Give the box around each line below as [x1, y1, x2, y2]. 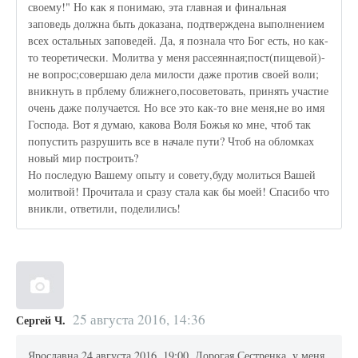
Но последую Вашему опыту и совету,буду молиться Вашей [28, 167, 316, 183]
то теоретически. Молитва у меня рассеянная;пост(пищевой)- [28, 50, 326, 66]
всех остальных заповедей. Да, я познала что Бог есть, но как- [28, 33, 329, 49]
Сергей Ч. [16, 311, 66, 328]
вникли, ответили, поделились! [28, 201, 181, 217]
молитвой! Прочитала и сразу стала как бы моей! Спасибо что [28, 184, 330, 200]
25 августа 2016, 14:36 [72, 309, 205, 328]
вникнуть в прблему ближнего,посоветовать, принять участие [28, 83, 329, 99]
